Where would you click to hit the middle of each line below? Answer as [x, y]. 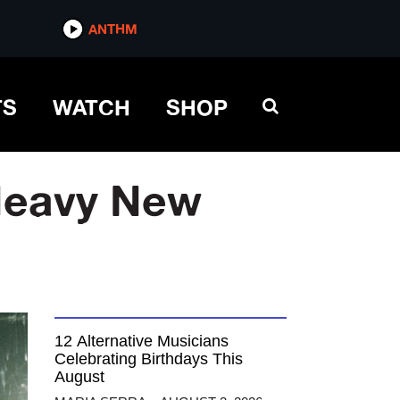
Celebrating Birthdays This [149, 359]
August [79, 377]
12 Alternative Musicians [142, 341]
